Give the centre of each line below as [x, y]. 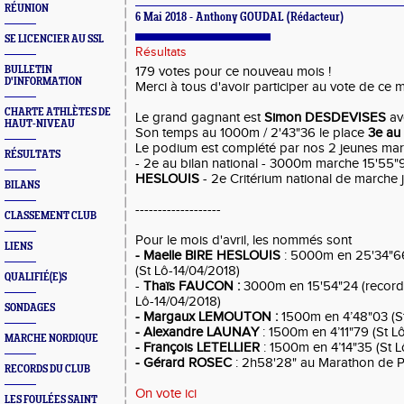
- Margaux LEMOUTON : [208, 317]
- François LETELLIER [197, 348]
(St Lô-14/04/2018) [188, 271]
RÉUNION [27, 9]
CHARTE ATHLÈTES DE [58, 112]
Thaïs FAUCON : [193, 286]
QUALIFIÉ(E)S [36, 277]
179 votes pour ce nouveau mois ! [233, 72]
